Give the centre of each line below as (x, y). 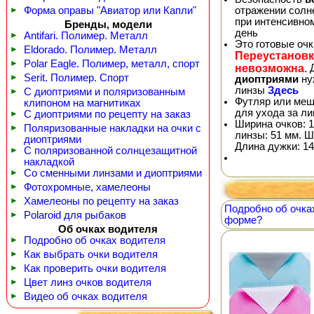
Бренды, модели (108, 25)
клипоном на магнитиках (82, 103)
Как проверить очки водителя (95, 268)
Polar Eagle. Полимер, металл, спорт (112, 64)
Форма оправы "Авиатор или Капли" (110, 11)
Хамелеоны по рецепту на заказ (101, 201)
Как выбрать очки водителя (91, 254)
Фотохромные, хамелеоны (87, 187)
